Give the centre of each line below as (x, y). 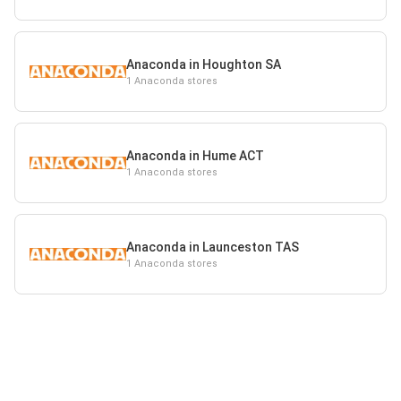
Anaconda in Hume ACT (195, 155)
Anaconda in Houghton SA (203, 64)
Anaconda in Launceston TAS (212, 247)
